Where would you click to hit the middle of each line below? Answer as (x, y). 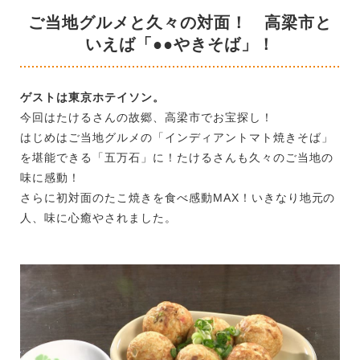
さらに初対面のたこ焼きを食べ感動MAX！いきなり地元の (178, 197)
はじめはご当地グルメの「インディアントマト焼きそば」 (177, 137)
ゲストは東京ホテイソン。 (92, 97)
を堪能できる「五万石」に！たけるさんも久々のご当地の (177, 157)
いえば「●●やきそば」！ (180, 44)
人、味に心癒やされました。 (98, 217)
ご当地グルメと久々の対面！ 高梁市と (180, 22)
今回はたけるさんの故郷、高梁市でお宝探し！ (147, 117)
